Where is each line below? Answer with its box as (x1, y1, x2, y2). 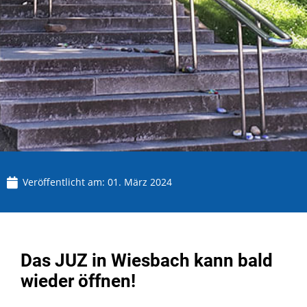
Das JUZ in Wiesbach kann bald (21, 250, 273, 271)
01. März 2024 (108, 175, 172, 189)
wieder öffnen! (21, 271, 136, 292)
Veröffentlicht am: (23, 175, 108, 189)
